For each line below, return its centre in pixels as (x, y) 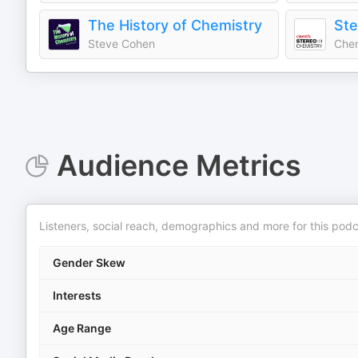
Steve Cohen (121, 44)
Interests (77, 295)
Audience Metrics (179, 165)
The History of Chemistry (175, 25)
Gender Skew (89, 263)
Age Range (82, 328)
